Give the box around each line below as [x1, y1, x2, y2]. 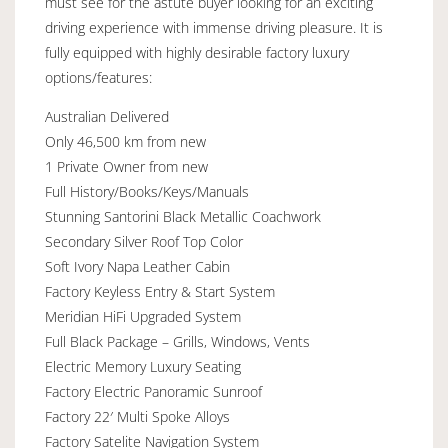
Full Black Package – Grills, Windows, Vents [45, 332, 310, 352]
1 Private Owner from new [45, 157, 208, 177]
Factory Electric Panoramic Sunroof [45, 382, 262, 402]
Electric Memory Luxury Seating [45, 357, 241, 377]
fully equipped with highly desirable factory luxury [45, 43, 349, 63]
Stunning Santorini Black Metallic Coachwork [45, 207, 321, 227]
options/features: [45, 68, 152, 88]
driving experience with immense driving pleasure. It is [45, 18, 383, 38]
